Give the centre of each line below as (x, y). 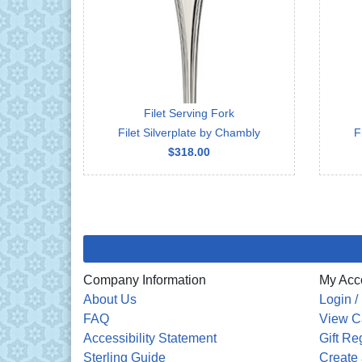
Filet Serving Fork (189, 113)
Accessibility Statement (150, 338)
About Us (110, 299)
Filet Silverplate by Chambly (189, 132)
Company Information (145, 280)
